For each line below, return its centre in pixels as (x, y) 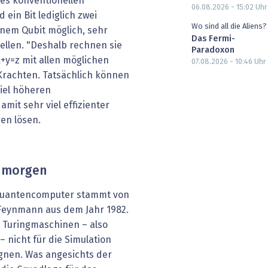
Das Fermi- (213, 39)
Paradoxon (213, 50)
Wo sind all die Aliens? (229, 26)
